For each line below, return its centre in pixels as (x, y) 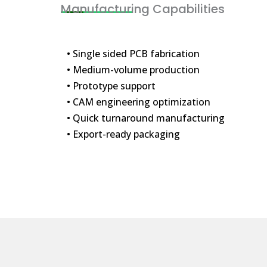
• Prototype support (111, 86)
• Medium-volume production (133, 69)
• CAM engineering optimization (139, 102)
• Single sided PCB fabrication (133, 53)
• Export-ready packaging (123, 134)
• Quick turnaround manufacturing (146, 118)
